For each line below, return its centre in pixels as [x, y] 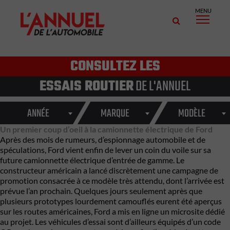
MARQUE [115, 114]
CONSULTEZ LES [115, 66]
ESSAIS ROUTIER [87, 87]
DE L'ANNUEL [162, 87]
